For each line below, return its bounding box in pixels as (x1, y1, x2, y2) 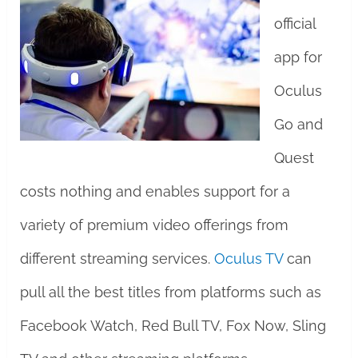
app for (273, 49, 322, 66)
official (273, 15, 316, 32)
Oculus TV (213, 250, 283, 267)
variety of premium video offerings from (19, 217, 288, 233)
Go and (273, 116, 323, 133)
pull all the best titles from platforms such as (19, 284, 321, 300)
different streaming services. (19, 250, 214, 267)
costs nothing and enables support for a (19, 183, 290, 200)
